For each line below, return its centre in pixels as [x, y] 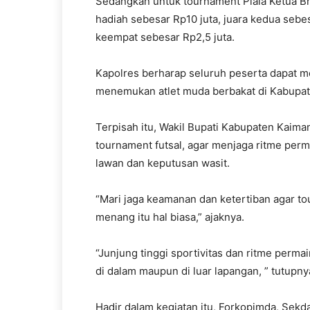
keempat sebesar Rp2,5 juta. [165, 37]
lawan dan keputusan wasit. [163, 163]
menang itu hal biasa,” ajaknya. [170, 217]
